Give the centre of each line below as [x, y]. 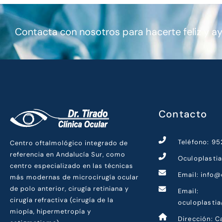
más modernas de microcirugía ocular [74, 177]
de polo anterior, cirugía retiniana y [69, 189]
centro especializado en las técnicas [72, 166]
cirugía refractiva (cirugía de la [62, 200]
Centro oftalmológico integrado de [69, 143]
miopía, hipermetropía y [51, 212]
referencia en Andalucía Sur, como [68, 155]
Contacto [183, 114]
